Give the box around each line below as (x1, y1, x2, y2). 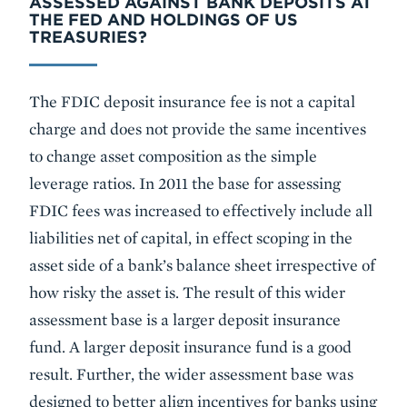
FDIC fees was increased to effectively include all (29, 201, 372, 220)
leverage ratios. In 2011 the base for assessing (29, 174, 341, 193)
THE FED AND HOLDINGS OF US (29, 10, 298, 29)
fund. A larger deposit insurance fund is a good (29, 337, 352, 356)
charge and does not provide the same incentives (29, 119, 366, 138)
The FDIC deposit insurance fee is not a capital (29, 92, 355, 111)
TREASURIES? (29, 27, 147, 46)
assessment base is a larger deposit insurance (29, 310, 341, 329)
